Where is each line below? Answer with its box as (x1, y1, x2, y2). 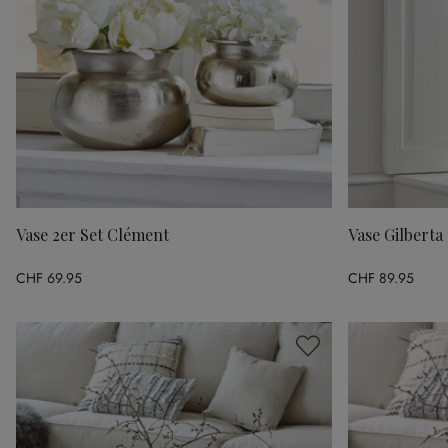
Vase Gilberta (348, 224, 443, 245)
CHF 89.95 (348, 267, 414, 288)
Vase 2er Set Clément (16, 224, 169, 245)
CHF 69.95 (16, 267, 82, 288)
